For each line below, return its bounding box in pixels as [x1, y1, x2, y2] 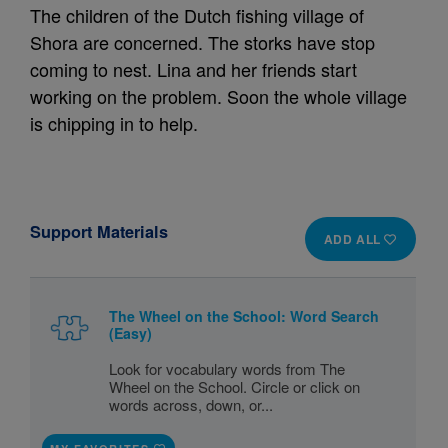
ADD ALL [323, 230, 385, 249]
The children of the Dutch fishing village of [30, 2, 364, 29]
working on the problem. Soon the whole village [30, 83, 407, 110]
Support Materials [30, 220, 168, 244]
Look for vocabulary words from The [109, 358, 346, 380]
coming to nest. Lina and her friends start [30, 56, 357, 83]
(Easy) [109, 323, 153, 344]
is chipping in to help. [30, 110, 198, 137]
